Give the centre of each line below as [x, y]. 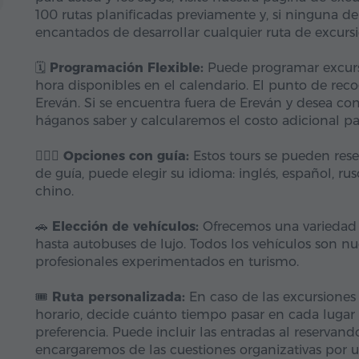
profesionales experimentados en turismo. [167, 262]
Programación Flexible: [127, 68]
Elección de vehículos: [125, 226]
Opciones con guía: [126, 156]
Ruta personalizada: [119, 297]
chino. [54, 191]
